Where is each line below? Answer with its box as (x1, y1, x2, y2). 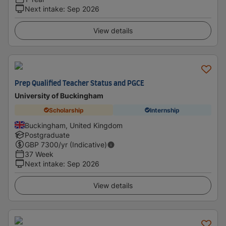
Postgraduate (25, 131, 70, 139)
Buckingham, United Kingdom (25, 121, 123, 130)
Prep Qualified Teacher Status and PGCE (15, 80, 144, 87)
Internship (150, 106, 180, 114)
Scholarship (49, 106, 84, 114)
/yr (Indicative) (59, 140, 107, 149)
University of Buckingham (15, 91, 103, 100)
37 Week (25, 150, 53, 158)
